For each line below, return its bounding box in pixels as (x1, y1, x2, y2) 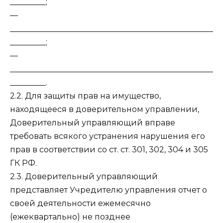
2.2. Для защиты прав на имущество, (10, 91, 161, 101)
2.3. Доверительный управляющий (10, 172, 158, 182)
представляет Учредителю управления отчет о (10, 185, 207, 195)
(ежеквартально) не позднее (10, 212, 130, 222)
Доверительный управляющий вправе (10, 118, 175, 128)
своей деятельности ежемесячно (10, 199, 151, 209)
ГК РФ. (10, 158, 37, 168)
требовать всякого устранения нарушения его (10, 131, 205, 141)
